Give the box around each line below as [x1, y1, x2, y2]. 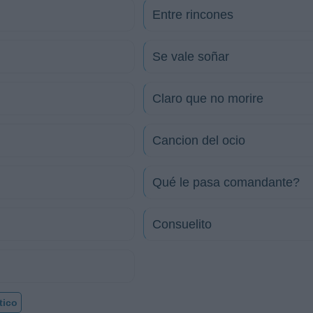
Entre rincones [152, 8, 233, 22]
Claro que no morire [152, 92, 263, 105]
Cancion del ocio [152, 133, 245, 147]
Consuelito [152, 217, 212, 231]
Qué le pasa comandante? [152, 175, 300, 189]
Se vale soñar [152, 50, 229, 64]
